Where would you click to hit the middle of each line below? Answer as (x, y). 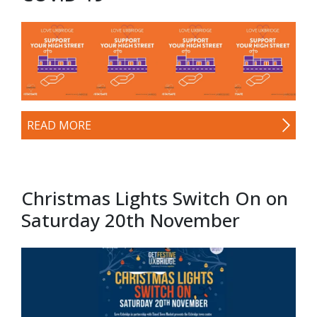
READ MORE (59, 126)
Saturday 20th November (131, 220)
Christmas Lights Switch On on (155, 198)
